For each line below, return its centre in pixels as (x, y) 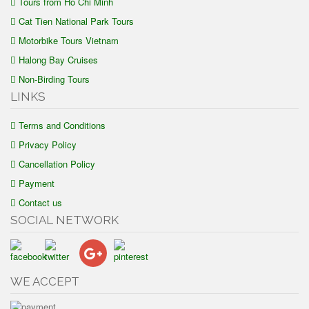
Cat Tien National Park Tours (76, 21)
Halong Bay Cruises (58, 60)
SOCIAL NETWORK (64, 220)
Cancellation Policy (57, 164)
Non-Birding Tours (54, 79)
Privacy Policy (48, 144)
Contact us (40, 202)
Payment (37, 183)
